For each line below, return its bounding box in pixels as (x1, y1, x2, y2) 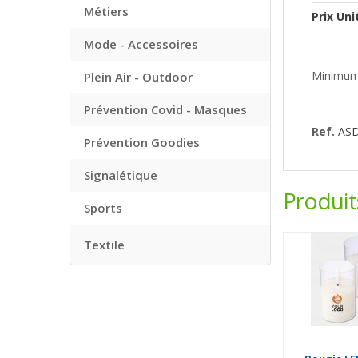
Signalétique (84, 167, 157, 183)
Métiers (84, 3, 129, 19)
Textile (84, 237, 125, 253)
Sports (84, 200, 122, 216)
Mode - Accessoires (84, 36, 198, 52)
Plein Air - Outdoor (84, 69, 193, 85)
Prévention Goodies (84, 134, 200, 150)
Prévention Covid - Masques (84, 101, 247, 117)
